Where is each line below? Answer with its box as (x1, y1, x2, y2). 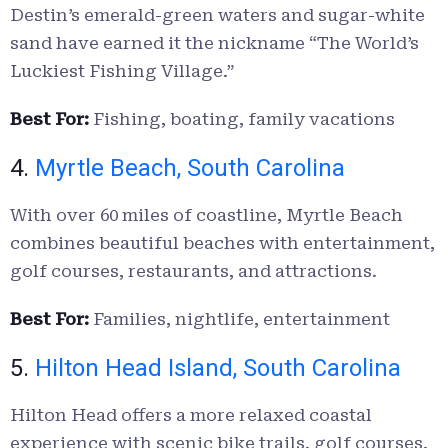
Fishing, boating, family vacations (89, 109, 395, 130)
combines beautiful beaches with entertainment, (10, 233, 435, 254)
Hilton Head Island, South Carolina (35, 354, 401, 383)
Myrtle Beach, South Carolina (35, 154, 345, 183)
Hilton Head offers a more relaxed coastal (10, 405, 372, 426)
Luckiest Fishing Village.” (10, 61, 234, 82)
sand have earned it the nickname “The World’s (10, 33, 419, 54)
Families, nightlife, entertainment (89, 309, 390, 330)
